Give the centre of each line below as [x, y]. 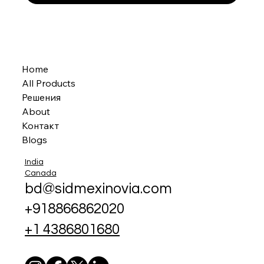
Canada [40, 173]
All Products [49, 83]
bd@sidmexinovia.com [99, 189]
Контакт [41, 126]
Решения [42, 98]
